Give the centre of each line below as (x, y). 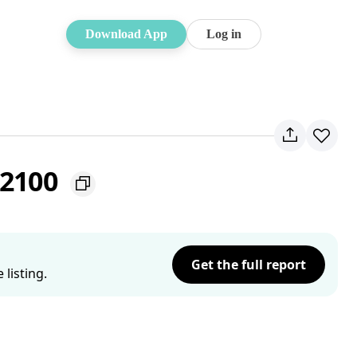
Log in (224, 34)
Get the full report (249, 265)
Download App (126, 34)
